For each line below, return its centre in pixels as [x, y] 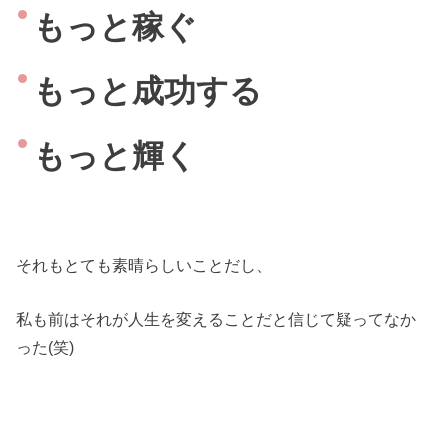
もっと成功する [147, 91]
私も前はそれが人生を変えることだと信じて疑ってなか [216, 318]
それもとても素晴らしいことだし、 [144, 264]
